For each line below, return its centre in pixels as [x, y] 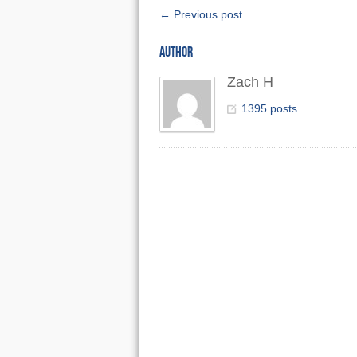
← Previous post [200, 14]
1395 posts [269, 108]
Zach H [250, 82]
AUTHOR [176, 52]
